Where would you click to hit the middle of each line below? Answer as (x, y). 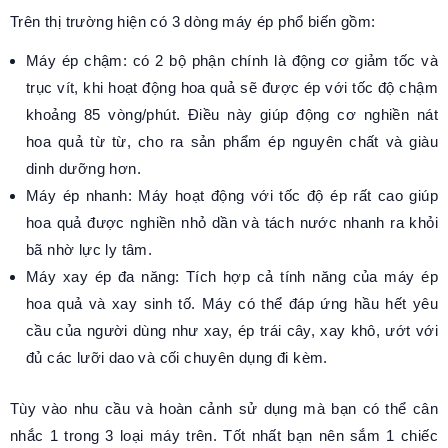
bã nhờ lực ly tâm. (89, 250)
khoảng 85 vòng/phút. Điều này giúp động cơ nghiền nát (232, 115)
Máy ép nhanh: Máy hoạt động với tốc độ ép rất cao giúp (232, 196)
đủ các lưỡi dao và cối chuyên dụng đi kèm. (179, 358)
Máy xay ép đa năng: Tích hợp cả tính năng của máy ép (232, 277)
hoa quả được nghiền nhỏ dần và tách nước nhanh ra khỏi (232, 223)
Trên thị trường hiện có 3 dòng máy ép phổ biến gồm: (195, 21)
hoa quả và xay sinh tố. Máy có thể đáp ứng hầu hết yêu (232, 304)
